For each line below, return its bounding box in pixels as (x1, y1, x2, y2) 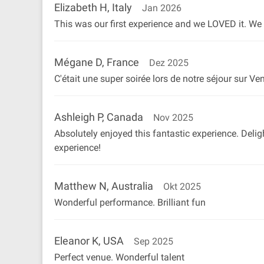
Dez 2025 (149, 57, 189, 68)
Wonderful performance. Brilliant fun (54, 197, 206, 208)
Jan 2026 (142, 2, 181, 14)
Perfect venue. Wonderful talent (54, 252, 184, 263)
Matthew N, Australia (54, 180, 153, 192)
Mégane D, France (54, 56, 139, 68)
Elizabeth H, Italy (54, 1, 132, 14)
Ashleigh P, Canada (54, 111, 143, 123)
